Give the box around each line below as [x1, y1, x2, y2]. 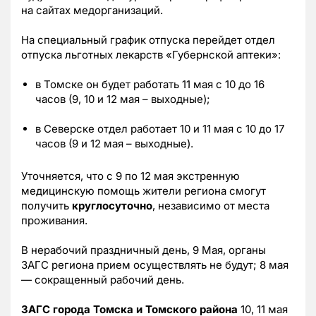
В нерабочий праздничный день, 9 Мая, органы [21, 243, 266, 257]
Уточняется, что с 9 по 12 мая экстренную [21, 169, 240, 183]
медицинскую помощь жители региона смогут [21, 183, 266, 197]
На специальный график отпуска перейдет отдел [21, 32, 275, 47]
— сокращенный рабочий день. [21, 272, 184, 286]
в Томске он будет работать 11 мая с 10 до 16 [35, 77, 265, 91]
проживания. [21, 213, 87, 227]
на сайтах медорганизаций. [21, 3, 163, 17]
